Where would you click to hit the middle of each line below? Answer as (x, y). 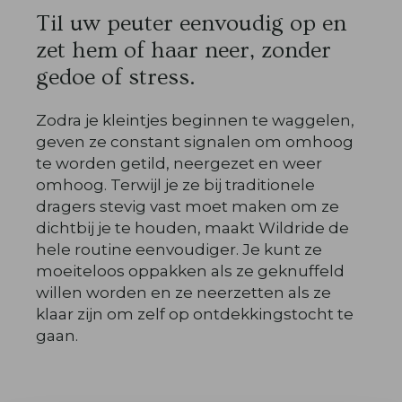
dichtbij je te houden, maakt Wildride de (193, 228)
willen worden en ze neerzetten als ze (184, 293)
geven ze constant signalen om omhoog (195, 142)
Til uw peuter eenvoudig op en (191, 24)
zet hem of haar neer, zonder (184, 51)
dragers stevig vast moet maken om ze (188, 206)
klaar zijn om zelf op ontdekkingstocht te (195, 314)
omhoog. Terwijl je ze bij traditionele (176, 185)
